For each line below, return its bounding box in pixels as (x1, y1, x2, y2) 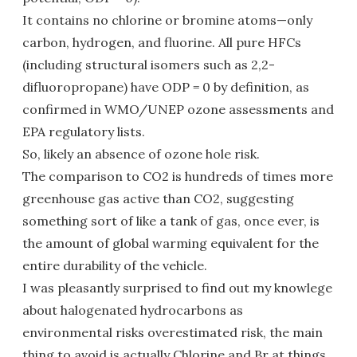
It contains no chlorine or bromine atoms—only (22, 11, 312, 28)
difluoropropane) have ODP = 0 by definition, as (22, 78, 309, 95)
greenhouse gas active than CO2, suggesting (22, 190, 294, 206)
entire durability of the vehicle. (22, 257, 207, 273)
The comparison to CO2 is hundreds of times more (22, 167, 333, 184)
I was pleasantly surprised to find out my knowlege (22, 279, 332, 296)
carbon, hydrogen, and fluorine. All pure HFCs (22, 33, 301, 50)
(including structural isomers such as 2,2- (22, 56, 275, 73)
